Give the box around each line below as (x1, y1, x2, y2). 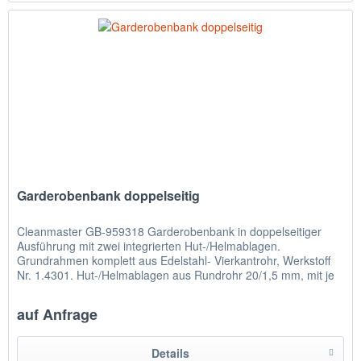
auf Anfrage (17, 304, 98, 326)
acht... (17, 281, 49, 298)
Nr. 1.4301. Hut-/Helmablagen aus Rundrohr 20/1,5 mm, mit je (17, 267, 335, 284)
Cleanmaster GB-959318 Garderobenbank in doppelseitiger (17, 223, 322, 240)
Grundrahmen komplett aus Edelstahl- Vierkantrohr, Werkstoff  (17, 252, 334, 269)
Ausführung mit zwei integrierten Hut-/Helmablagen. (17, 238, 281, 255)
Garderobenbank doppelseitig (17, 186, 201, 205)
